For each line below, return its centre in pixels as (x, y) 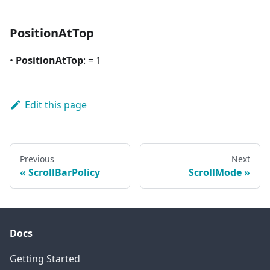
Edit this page (55, 105)
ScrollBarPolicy (64, 173)
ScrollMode (215, 173)
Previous (37, 159)
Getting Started (45, 259)
